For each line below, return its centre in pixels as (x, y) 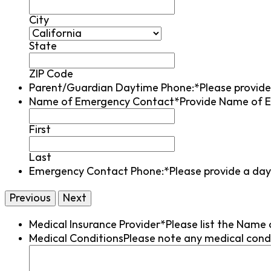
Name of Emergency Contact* (104, 102)
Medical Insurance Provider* (97, 224)
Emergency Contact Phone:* (99, 171)
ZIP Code (51, 74)
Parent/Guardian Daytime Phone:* (114, 88)
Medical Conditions (76, 238)
